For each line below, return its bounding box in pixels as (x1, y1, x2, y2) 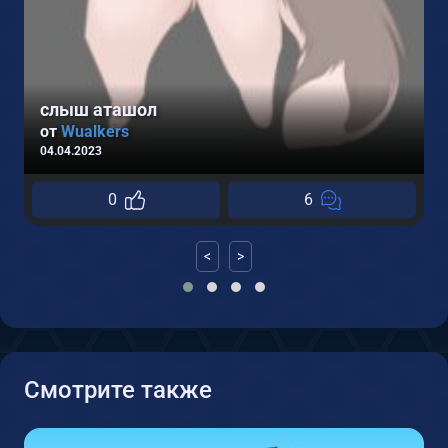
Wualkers (61, 122, 129, 142)
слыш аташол (40, 99, 157, 121)
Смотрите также (24, 376, 212, 405)
